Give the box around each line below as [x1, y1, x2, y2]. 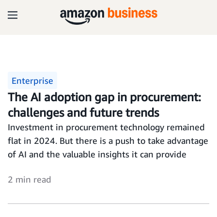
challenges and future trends [8, 106, 159, 119]
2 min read [8, 174, 51, 185]
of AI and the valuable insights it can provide [8, 149, 186, 159]
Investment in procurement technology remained [8, 122, 205, 132]
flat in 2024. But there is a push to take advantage [8, 135, 208, 146]
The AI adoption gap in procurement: [8, 90, 201, 104]
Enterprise [12, 75, 53, 86]
